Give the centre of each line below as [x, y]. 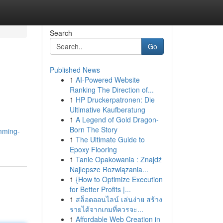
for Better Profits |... [100, 189]
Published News [75, 70]
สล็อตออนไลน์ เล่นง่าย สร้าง [119, 199]
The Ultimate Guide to [110, 139]
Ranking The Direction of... [111, 90]
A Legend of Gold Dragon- [117, 119]
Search [61, 33]
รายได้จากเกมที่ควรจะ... [106, 209]
